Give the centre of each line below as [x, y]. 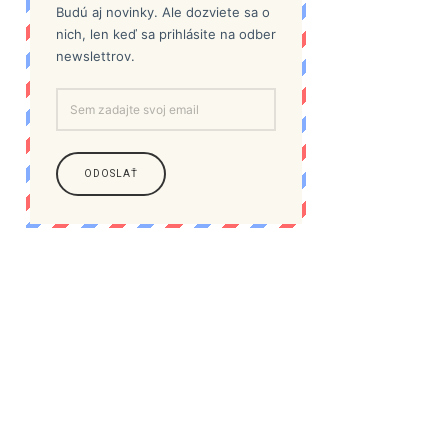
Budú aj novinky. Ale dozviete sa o [163, 12]
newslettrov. [95, 56]
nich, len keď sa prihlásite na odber [166, 34]
